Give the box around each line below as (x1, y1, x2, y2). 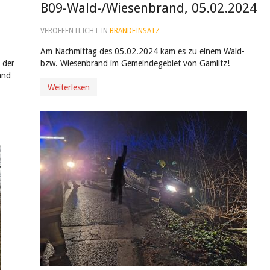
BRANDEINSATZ (109, 27, 160, 35)
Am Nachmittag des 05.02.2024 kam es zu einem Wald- (40, 46, 247, 56)
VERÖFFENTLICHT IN (40, 27, 110, 35)
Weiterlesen (47, 83, 90, 92)
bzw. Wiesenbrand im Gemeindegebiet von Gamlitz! (40, 58, 232, 68)
